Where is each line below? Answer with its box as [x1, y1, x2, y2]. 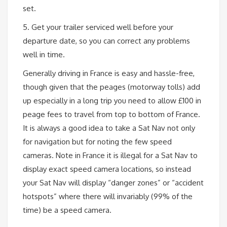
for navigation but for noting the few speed [23, 137, 172, 147]
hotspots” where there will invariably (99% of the [23, 192, 193, 202]
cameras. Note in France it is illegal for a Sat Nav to [23, 150, 198, 161]
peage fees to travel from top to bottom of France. [23, 109, 200, 120]
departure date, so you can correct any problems [23, 36, 190, 46]
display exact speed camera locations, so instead [23, 164, 191, 174]
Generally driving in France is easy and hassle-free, [23, 68, 195, 79]
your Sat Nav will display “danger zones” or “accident [23, 178, 204, 188]
